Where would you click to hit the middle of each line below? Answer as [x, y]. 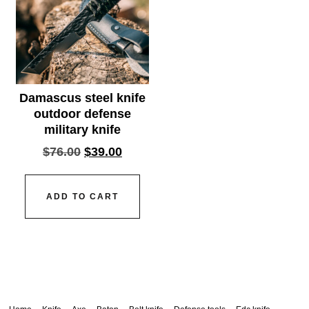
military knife [82, 129]
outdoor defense [82, 113]
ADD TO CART [82, 196]
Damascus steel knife [82, 98]
